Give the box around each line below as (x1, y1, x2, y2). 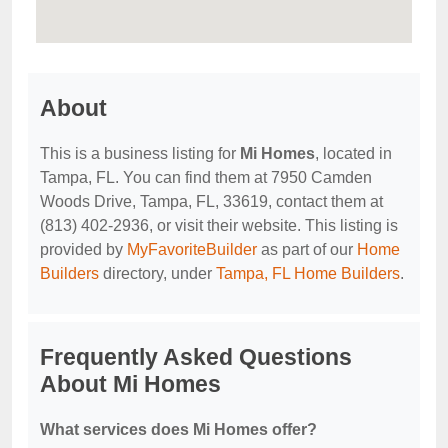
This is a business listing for (40, 145, 240, 163)
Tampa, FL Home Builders (216, 265, 400, 283)
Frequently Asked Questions (40, 344, 352, 371)
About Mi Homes (40, 371, 221, 398)
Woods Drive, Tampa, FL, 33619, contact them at (40, 193, 383, 211)
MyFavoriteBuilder (127, 241, 257, 259)
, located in (315, 145, 392, 163)
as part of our (257, 241, 357, 259)
